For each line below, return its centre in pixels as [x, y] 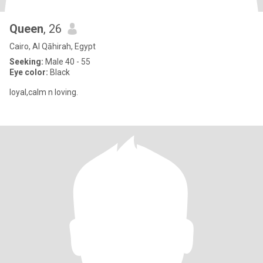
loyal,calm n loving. [44, 92]
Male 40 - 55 [67, 62]
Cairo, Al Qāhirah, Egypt [53, 46]
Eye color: [29, 72]
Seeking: [26, 62]
